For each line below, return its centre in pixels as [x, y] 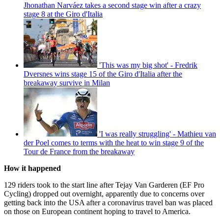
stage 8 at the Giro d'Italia [63, 14]
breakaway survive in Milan [67, 82]
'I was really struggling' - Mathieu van [158, 134]
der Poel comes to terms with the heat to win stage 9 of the [114, 142]
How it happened [32, 168]
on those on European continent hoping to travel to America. [97, 211]
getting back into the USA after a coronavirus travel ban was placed [108, 202]
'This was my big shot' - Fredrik [148, 65]
